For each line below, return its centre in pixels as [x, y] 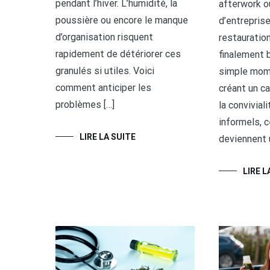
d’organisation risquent [104, 37]
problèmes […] [85, 104]
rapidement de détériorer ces [118, 54]
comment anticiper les [103, 87]
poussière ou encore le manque [122, 20]
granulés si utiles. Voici [105, 71]
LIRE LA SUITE [108, 137]
